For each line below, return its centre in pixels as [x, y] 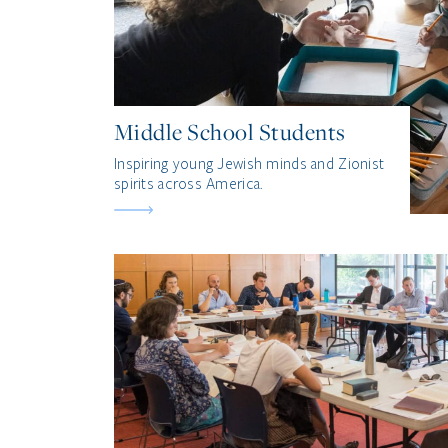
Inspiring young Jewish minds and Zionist [249, 164]
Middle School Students [230, 132]
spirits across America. [188, 184]
